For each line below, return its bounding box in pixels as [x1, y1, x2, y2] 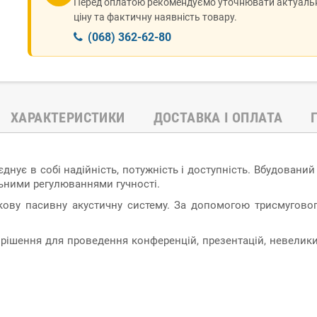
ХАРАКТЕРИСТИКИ [10, 108, 125, 126]
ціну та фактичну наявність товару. [74, 11, 237, 23]
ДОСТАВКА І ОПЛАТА [153, 108, 283, 126]
